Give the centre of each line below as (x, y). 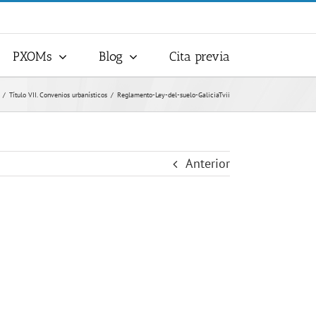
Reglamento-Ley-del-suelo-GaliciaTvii (174, 95)
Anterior (208, 163)
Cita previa (200, 56)
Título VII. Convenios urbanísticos (58, 95)
